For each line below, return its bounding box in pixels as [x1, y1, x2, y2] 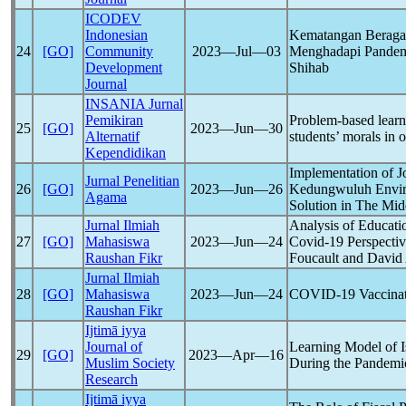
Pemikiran [85, 112, 143, 128]
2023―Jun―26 [189, 181, 283, 197]
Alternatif [85, 129, 140, 144]
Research [85, 372, 138, 387]
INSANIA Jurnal [85, 96, 183, 111]
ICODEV [85, 11, 141, 26]
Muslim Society [85, 355, 175, 371]
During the [289, 355, 354, 371]
